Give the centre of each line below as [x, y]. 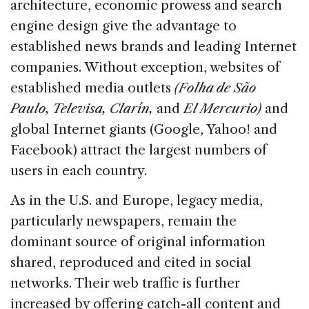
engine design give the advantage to [123, 26]
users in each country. [79, 170]
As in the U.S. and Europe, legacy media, [137, 200]
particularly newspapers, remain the [123, 221]
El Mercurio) [222, 108]
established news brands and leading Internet [153, 46]
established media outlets [92, 88]
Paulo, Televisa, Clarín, [82, 108]
